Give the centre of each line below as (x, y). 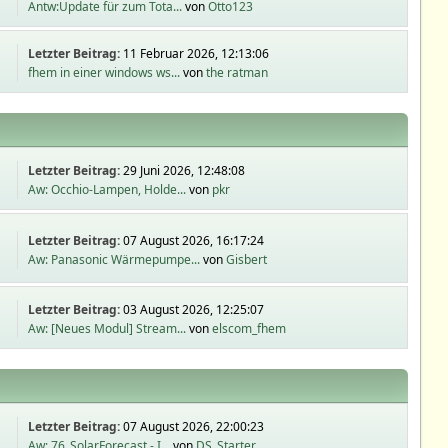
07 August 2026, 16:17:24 (194, 240)
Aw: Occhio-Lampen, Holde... (107, 189)
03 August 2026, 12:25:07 (194, 309)
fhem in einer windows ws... (104, 72)
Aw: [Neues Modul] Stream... (107, 328)
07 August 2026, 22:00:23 (194, 426)
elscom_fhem (249, 328)
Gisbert (247, 259)
